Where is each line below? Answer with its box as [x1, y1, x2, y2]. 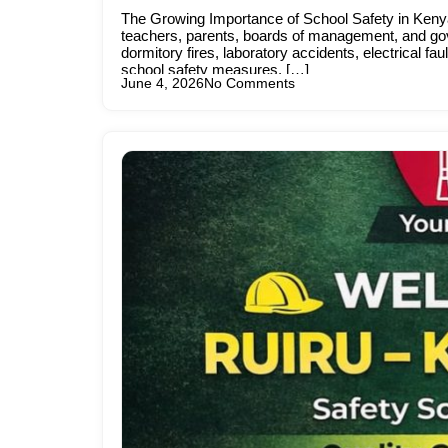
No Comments [204, 75, 295, 91]
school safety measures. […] [121, 60, 309, 78]
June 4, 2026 [121, 75, 204, 91]
